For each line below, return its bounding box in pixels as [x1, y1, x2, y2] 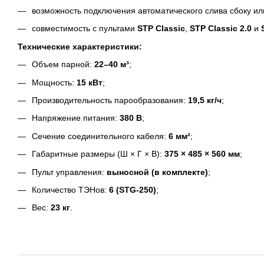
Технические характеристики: [18, 41, 142, 51]
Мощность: [32, 77, 77, 87]
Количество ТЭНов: [32, 184, 109, 194]
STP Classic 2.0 [190, 24, 252, 34]
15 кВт [77, 77, 103, 87]
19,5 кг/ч [188, 95, 222, 105]
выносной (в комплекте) [107, 167, 208, 177]
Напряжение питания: [32, 113, 120, 123]
